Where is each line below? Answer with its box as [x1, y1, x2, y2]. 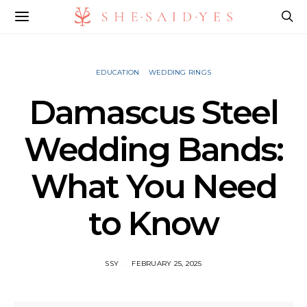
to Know [88, 204, 219, 243]
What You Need [30, 167, 277, 206]
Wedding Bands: [24, 130, 283, 169]
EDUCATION [96, 68, 140, 77]
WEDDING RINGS [148, 68, 211, 77]
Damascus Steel [29, 93, 278, 132]
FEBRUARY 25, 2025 [132, 259, 202, 268]
